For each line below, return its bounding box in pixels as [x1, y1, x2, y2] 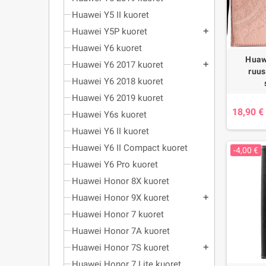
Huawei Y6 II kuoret [72, 126, 149, 137]
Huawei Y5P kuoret [72, 26, 147, 37]
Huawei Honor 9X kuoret [72, 192, 169, 203]
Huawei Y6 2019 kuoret [72, 93, 163, 103]
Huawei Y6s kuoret [72, 109, 147, 120]
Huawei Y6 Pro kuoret [72, 159, 158, 170]
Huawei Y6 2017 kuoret [72, 59, 163, 70]
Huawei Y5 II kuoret [72, 9, 149, 20]
